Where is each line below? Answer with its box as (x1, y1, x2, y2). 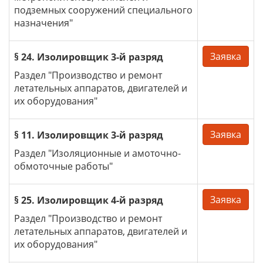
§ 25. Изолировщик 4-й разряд (14, 194, 163, 207)
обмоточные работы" (14, 160, 113, 173)
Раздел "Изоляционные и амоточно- (14, 147, 181, 160)
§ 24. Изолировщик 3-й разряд (14, 50, 163, 63)
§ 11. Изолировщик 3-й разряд (14, 129, 163, 141)
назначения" (14, 16, 73, 29)
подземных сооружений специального (14, 4, 193, 16)
